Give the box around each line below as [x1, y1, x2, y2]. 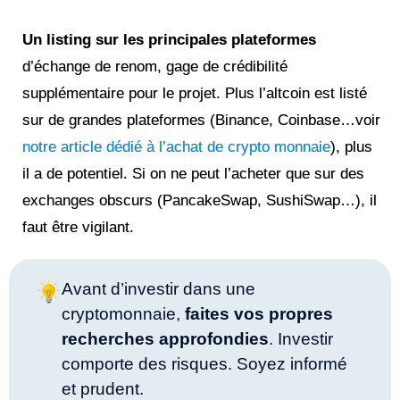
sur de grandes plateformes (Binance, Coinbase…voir [22, 112, 380, 129]
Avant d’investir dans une [62, 279, 256, 299]
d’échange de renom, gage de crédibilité [22, 58, 287, 76]
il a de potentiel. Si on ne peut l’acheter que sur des [22, 165, 364, 183]
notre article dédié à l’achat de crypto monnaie [22, 138, 330, 156]
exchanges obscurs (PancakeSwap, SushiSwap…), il [22, 192, 377, 210]
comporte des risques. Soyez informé [62, 354, 348, 374]
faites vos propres [180, 304, 334, 324]
